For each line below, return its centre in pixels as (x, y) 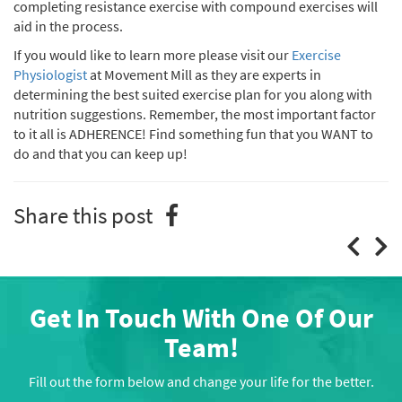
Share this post (83, 215)
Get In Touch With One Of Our (201, 318)
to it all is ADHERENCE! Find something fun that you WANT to (193, 134)
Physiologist (50, 74)
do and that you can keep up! (100, 153)
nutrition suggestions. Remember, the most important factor (195, 114)
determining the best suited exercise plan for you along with (193, 94)
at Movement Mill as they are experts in (204, 74)
